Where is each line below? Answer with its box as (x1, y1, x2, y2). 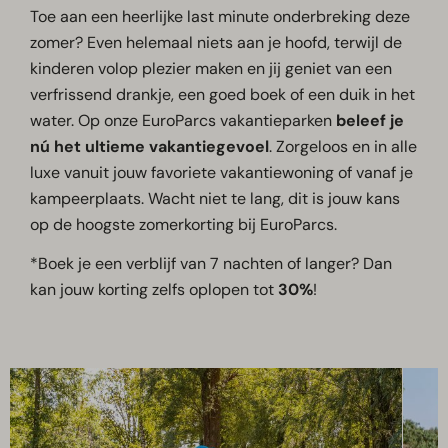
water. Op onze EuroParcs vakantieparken (30, 110, 337, 132)
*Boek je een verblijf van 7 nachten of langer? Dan (30, 253, 393, 275)
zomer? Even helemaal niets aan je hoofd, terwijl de (30, 32, 403, 54)
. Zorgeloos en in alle (269, 136, 418, 158)
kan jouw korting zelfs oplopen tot (30, 279, 279, 301)
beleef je (336, 110, 405, 132)
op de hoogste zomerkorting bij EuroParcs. (30, 214, 338, 236)
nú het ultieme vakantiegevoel (30, 136, 270, 158)
